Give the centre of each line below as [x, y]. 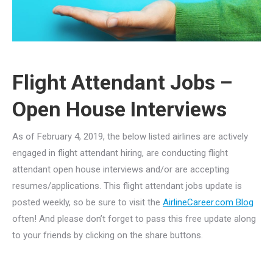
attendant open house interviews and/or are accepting [121, 169]
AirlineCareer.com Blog [208, 202]
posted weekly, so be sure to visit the [87, 202]
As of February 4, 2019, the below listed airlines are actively [130, 136]
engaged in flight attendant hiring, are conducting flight [120, 153]
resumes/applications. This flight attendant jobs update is [127, 186]
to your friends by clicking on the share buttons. [108, 235]
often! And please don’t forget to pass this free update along [134, 218]
